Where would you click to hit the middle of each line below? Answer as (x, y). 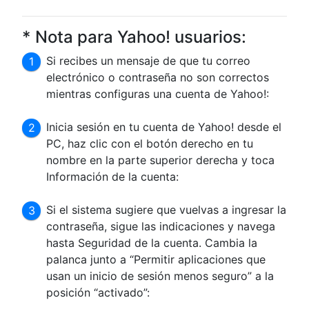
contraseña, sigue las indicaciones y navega (161, 226)
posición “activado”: (98, 292)
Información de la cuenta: (113, 176)
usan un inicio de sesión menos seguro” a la (160, 276)
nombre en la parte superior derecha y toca (161, 160)
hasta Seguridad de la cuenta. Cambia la (152, 242)
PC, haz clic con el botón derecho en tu (150, 143)
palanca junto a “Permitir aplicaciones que (156, 259)
